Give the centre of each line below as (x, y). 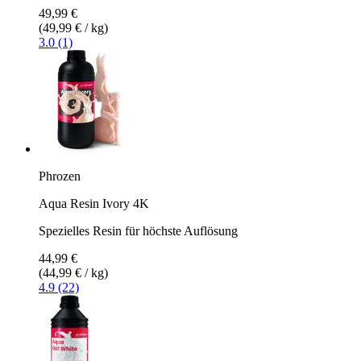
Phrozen (60, 176)
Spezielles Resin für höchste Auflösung (138, 230)
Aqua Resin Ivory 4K (94, 203)
